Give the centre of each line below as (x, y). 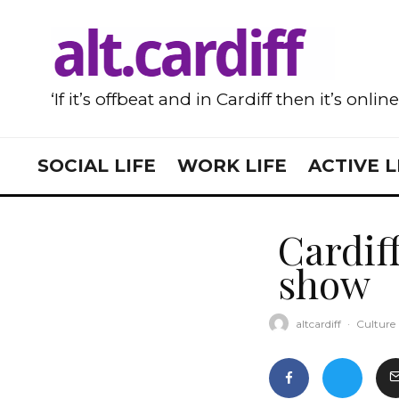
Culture (376, 323)
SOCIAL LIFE (97, 166)
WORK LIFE (232, 166)
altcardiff (318, 323)
